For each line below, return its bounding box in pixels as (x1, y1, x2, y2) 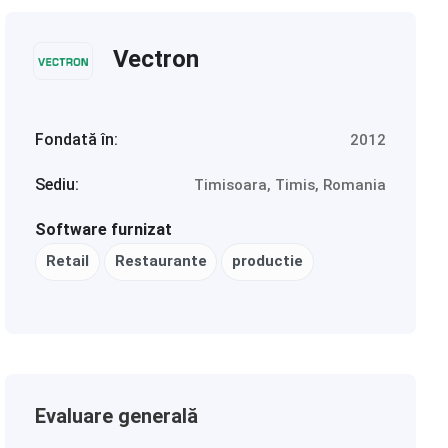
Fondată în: (35, 130, 119, 149)
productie (232, 252, 304, 271)
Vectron (113, 45, 200, 73)
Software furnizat (35, 220, 173, 239)
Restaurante (114, 252, 207, 271)
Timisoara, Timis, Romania (193, 175, 386, 194)
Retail (46, 252, 90, 271)
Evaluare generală (35, 403, 199, 428)
